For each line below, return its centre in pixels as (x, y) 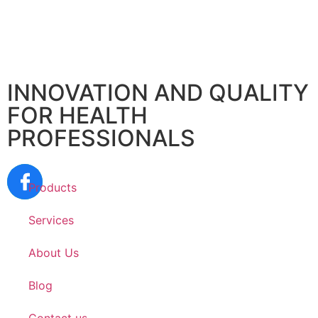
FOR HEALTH (77, 116)
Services (51, 220)
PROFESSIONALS (101, 138)
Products (53, 188)
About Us (54, 253)
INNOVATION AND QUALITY (158, 93)
